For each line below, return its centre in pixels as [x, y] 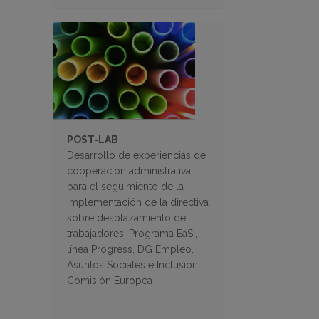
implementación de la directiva [138, 203]
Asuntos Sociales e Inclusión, [134, 265]
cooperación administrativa [129, 171]
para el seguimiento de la [125, 187]
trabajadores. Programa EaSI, [132, 234]
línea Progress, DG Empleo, [130, 250]
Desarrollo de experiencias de [136, 156]
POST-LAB [93, 140]
